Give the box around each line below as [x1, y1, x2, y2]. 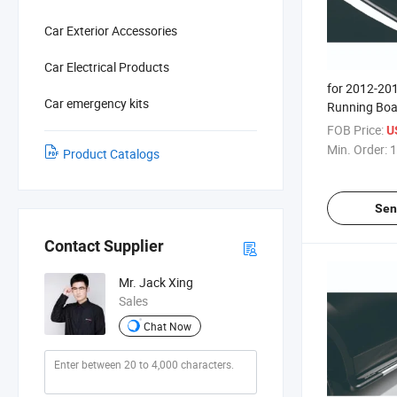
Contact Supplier [44, 237, 164, 256]
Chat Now [143, 318, 191, 333]
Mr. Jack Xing [118, 274, 193, 292]
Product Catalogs [63, 144, 160, 162]
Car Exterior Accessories [44, 21, 177, 39]
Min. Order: [327, 140, 387, 158]
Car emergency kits [44, 94, 149, 112]
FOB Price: [327, 121, 384, 138]
